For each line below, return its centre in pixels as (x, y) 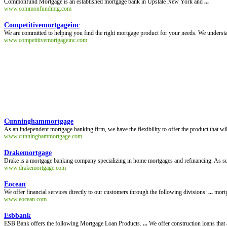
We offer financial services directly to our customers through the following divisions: (106, 192)
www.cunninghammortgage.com (43, 136)
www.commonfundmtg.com (38, 9)
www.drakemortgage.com (35, 168)
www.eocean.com (25, 199)
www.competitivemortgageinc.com (46, 40)
